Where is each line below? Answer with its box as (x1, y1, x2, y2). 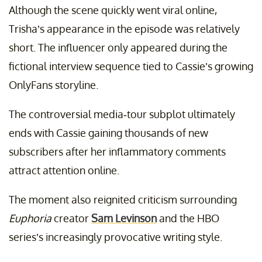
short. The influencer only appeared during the (9, 41, 227, 54)
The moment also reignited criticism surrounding (9, 193, 237, 206)
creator (51, 212, 91, 225)
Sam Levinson (91, 212, 157, 225)
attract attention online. (9, 164, 119, 177)
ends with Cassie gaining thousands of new (9, 126, 208, 140)
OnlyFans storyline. (9, 78, 98, 92)
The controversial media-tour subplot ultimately (9, 108, 235, 121)
